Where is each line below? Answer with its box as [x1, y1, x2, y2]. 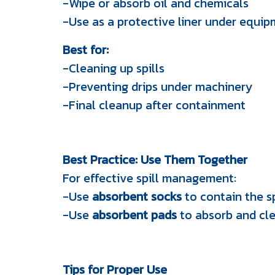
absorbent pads [92, 206, 177, 224]
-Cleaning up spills [63, 59, 165, 77]
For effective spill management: [63, 169, 236, 187]
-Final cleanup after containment [63, 96, 246, 114]
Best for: [63, 41, 109, 59]
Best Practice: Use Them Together [63, 150, 247, 169]
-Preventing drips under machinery [63, 77, 252, 96]
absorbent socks [92, 187, 182, 206]
